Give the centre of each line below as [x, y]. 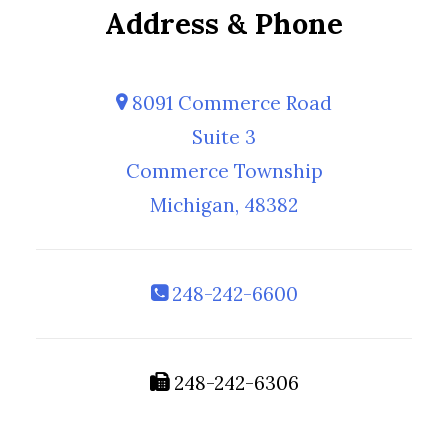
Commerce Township [224, 171]
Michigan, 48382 [224, 205]
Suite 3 [224, 137]
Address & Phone [224, 23]
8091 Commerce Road [229, 103]
